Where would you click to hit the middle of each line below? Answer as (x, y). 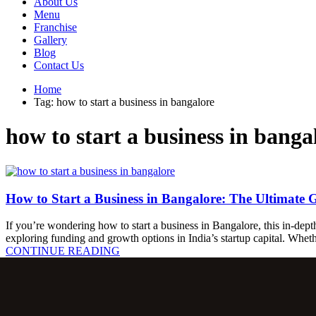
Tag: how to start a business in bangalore (124, 102)
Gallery (50, 40)
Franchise (55, 27)
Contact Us (59, 65)
